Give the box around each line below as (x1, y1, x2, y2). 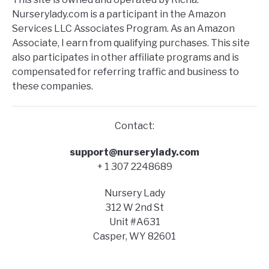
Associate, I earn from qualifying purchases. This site (12, 37, 250, 49)
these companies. (12, 80, 93, 92)
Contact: (115, 120, 154, 132)
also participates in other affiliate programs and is (12, 52, 239, 64)
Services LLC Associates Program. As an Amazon (12, 23, 235, 35)
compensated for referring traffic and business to (12, 66, 239, 78)
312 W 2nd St (105, 202, 164, 214)
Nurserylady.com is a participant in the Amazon (12, 8, 226, 20)
